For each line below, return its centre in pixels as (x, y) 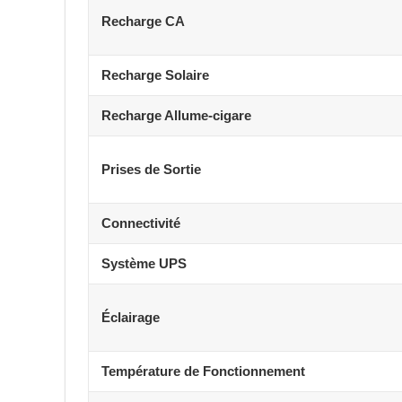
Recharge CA (143, 21)
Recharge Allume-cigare (176, 115)
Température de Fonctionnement (203, 371)
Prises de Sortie (151, 169)
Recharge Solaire (155, 74)
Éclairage (131, 317)
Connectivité (141, 223)
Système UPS (144, 263)
